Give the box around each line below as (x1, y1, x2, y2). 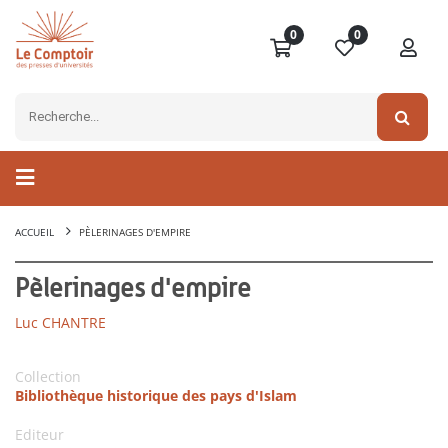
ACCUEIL (15, 225, 54, 240)
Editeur (15, 425, 64, 445)
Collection (15, 367, 81, 387)
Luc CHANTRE (15, 313, 106, 333)
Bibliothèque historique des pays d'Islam (15, 386, 297, 406)
